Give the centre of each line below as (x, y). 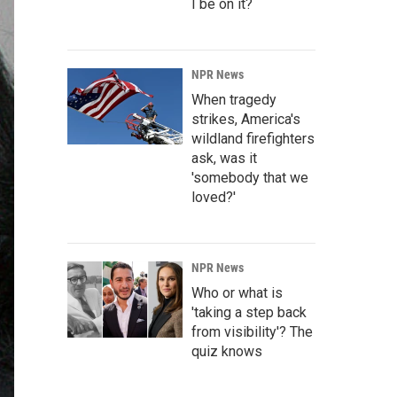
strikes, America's (246, 119)
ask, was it (224, 158)
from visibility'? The (252, 332)
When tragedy (234, 100)
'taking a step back (249, 312)
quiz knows (227, 351)
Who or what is (237, 293)
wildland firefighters (253, 139)
